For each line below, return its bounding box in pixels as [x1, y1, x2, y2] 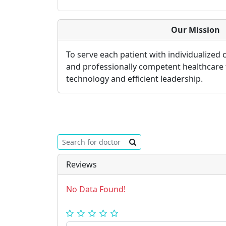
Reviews [66, 159, 97, 170]
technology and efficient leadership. [66, 73, 203, 84]
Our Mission [171, 24, 220, 35]
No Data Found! [66, 184, 126, 195]
